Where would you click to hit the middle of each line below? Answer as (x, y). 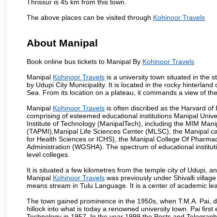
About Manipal (62, 43)
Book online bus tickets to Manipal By (85, 61)
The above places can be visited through (90, 17)
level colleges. (48, 154)
